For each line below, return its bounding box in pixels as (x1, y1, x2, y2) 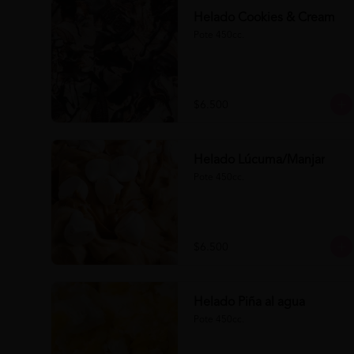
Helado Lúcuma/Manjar (194, 154, 325, 167)
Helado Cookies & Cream (194, 12, 335, 24)
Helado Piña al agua (194, 296, 305, 309)
